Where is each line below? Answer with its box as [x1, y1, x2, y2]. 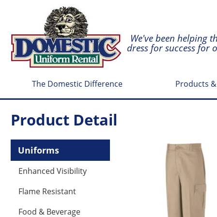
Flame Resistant [18, 186, 76, 197]
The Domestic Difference [32, 78, 123, 89]
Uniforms [18, 144, 59, 156]
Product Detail [11, 109, 117, 130]
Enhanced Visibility [18, 166, 87, 176]
